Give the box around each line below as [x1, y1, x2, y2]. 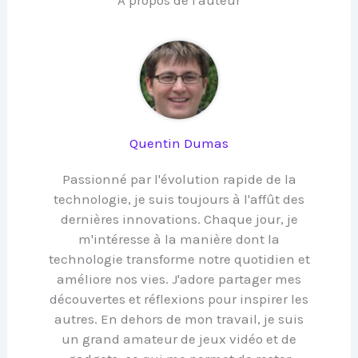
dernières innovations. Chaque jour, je [60, 211, 298, 228]
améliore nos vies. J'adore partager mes [57, 271, 301, 288]
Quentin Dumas [129, 135, 229, 152]
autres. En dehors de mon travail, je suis [54, 311, 304, 328]
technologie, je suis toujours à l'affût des [54, 191, 304, 208]
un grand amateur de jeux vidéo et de [62, 331, 296, 348]
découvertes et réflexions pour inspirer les [50, 291, 308, 308]
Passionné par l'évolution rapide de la [62, 171, 296, 188]
